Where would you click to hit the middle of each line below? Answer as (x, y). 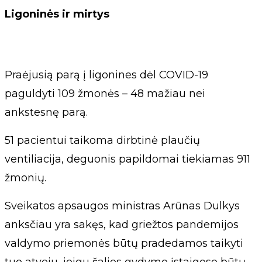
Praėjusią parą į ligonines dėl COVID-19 (106, 75)
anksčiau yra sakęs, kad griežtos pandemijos (122, 224)
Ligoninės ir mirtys (57, 14)
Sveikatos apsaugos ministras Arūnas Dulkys (122, 206)
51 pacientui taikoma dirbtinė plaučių (102, 140)
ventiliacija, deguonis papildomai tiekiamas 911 (127, 159)
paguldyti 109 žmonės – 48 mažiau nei (105, 93)
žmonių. (25, 177)
